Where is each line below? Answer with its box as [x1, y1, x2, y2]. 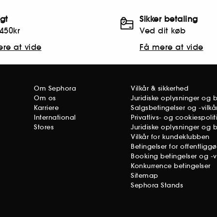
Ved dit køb [139, 26, 186, 35]
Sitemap [131, 171, 158, 180]
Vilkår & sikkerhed [131, 84, 189, 93]
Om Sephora [34, 84, 76, 93]
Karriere [34, 104, 59, 112]
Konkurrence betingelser [131, 162, 211, 170]
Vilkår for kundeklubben [131, 133, 210, 141]
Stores [34, 123, 54, 131]
